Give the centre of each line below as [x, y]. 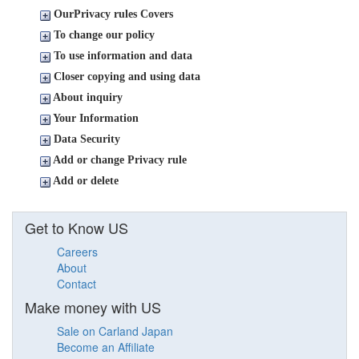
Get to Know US [77, 228]
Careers [77, 252]
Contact [77, 284]
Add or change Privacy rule [120, 160]
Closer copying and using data [127, 77]
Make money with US [93, 307]
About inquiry [88, 98]
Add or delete [86, 181]
